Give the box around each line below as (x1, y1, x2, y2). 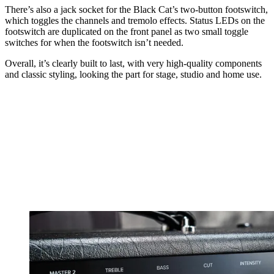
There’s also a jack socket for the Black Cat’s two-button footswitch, (5, 4, 268, 15)
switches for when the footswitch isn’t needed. (5, 37, 183, 48)
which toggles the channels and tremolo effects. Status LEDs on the (5, 15, 265, 26)
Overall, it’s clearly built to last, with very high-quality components (5, 57, 262, 68)
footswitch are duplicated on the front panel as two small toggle (5, 26, 248, 37)
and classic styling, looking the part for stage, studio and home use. (5, 68, 262, 80)
